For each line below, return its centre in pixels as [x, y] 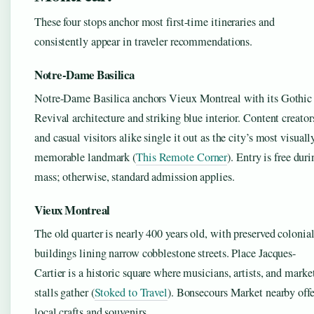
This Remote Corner [182, 157]
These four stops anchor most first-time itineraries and [155, 22]
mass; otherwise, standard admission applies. [135, 177]
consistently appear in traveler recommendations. [144, 42]
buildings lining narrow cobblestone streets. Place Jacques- [165, 253]
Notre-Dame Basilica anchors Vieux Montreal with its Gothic [173, 98]
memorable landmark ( [85, 157]
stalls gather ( [64, 293]
